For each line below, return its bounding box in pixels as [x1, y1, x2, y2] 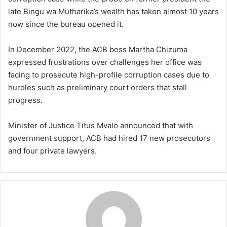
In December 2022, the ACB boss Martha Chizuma [8, 44, 187, 54]
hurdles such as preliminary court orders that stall [8, 82, 187, 92]
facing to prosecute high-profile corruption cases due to [8, 69, 209, 80]
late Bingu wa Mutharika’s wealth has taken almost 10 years [8, 6, 219, 16]
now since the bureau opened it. [8, 19, 124, 29]
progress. [8, 95, 43, 105]
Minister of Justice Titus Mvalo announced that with [8, 120, 193, 130]
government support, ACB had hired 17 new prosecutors [8, 133, 210, 143]
